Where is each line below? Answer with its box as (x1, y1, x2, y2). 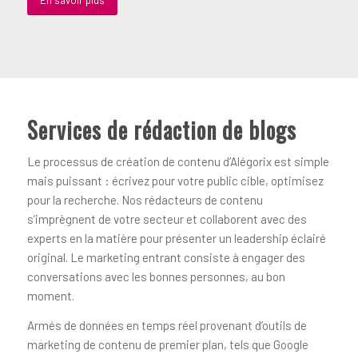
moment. (26, 288, 74, 304)
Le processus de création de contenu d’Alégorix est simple (26, 154, 329, 169)
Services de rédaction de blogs (26, 113, 296, 146)
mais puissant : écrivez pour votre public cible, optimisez (26, 173, 324, 189)
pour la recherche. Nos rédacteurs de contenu (26, 193, 263, 208)
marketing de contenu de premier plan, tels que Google (26, 337, 308, 352)
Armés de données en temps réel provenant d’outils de (26, 318, 307, 333)
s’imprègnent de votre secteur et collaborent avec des (26, 212, 307, 227)
